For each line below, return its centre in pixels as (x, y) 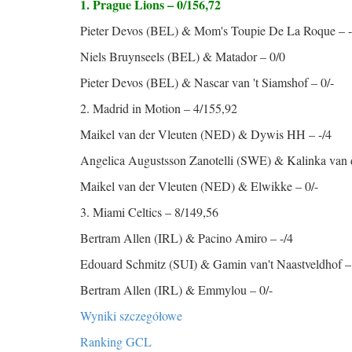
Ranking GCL (116, 341)
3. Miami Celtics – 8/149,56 (149, 212)
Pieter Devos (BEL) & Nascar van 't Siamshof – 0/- (207, 82)
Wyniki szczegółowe (135, 315)
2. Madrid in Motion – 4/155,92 (159, 108)
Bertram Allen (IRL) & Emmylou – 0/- (176, 290)
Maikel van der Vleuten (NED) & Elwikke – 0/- (199, 186)
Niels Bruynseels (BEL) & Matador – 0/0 (183, 56)
